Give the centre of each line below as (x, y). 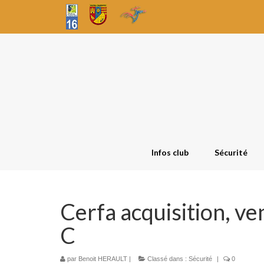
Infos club (170, 152)
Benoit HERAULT (103, 259)
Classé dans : (167, 259)
